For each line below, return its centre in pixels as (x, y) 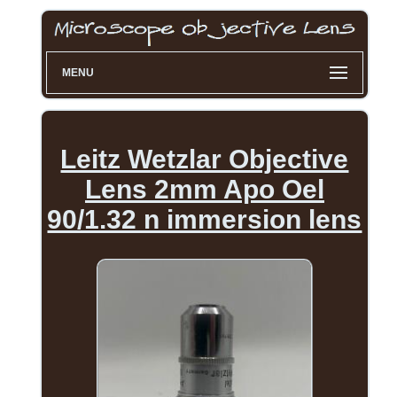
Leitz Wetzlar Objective (205, 160)
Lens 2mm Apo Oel (204, 190)
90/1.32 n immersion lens (205, 220)
